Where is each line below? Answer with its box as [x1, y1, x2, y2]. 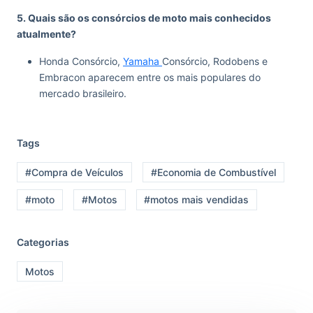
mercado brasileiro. [39, 87, 126, 99]
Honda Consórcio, [39, 54, 123, 67]
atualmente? [17, 27, 76, 40]
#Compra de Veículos [24, 166, 124, 179]
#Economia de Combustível [150, 166, 276, 179]
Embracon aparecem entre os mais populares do [39, 71, 261, 83]
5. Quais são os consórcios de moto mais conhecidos [17, 11, 271, 24]
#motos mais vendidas [144, 194, 249, 206]
